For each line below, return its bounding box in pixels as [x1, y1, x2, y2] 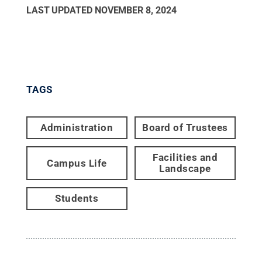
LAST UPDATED [26, 5, 95, 16]
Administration [40, 122, 113, 133]
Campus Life [47, 157, 107, 169]
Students [55, 192, 99, 204]
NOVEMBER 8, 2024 [94, 5, 177, 16]
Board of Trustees [142, 122, 228, 133]
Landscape [159, 163, 211, 174]
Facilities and [153, 151, 218, 163]
